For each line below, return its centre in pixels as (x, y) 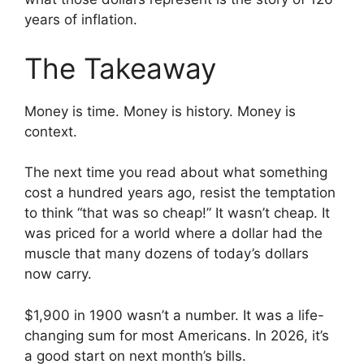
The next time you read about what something (176, 173)
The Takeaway (120, 68)
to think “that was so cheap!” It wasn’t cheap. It (177, 213)
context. (51, 131)
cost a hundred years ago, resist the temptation (180, 193)
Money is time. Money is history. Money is (160, 111)
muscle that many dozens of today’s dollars (167, 254)
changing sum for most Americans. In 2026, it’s (177, 335)
